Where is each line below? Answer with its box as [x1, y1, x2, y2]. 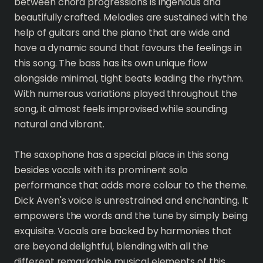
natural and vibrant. [14, 117, 105, 131]
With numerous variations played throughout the [14, 87, 237, 100]
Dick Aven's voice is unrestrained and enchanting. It [14, 194, 248, 207]
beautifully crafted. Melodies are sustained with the [14, 11, 248, 24]
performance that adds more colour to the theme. [14, 178, 248, 192]
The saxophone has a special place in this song [14, 148, 228, 161]
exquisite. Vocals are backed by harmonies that [14, 224, 232, 238]
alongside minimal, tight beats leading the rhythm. [14, 72, 244, 85]
